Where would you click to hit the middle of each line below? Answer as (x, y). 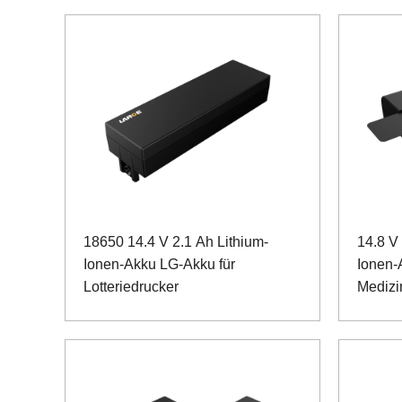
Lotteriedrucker (131, 287)
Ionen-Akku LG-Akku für (159, 265)
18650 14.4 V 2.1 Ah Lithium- (176, 242)
